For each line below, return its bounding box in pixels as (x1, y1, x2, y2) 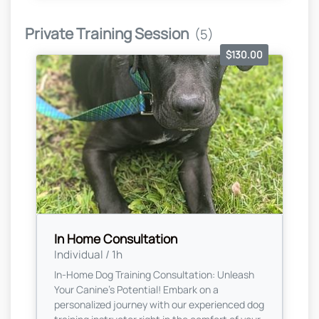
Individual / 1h (54, 246, 122, 262)
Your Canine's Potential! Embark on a (54, 282, 219, 296)
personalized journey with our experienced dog (54, 297, 264, 311)
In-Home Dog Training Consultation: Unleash (54, 267, 254, 281)
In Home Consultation (54, 229, 177, 247)
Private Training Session (25, 23, 189, 44)
